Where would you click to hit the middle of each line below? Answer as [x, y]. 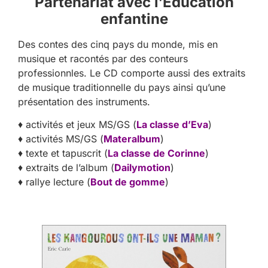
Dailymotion [142, 167]
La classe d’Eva [172, 124]
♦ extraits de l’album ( [66, 167]
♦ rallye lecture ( [54, 182]
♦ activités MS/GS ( [61, 138]
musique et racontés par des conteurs [103, 58]
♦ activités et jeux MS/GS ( [77, 124]
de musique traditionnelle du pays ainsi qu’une [122, 87]
